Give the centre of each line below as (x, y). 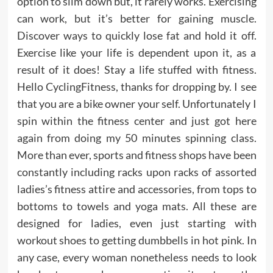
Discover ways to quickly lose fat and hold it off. (136, 35)
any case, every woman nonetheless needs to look (136, 257)
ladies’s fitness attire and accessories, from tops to (136, 189)
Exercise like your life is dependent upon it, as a (136, 52)
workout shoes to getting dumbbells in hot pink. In (136, 240)
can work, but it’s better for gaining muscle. (136, 18)
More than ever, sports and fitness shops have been (136, 155)
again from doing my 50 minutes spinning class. (136, 138)
